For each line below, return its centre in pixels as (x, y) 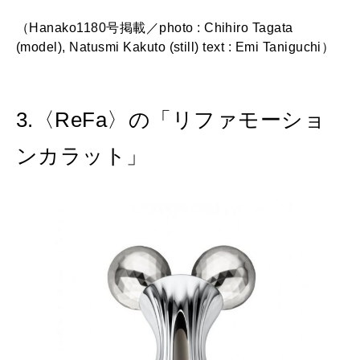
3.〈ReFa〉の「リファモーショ (171, 120)
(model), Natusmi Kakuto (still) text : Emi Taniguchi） (176, 47)
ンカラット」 (82, 156)
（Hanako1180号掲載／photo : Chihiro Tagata (155, 28)
